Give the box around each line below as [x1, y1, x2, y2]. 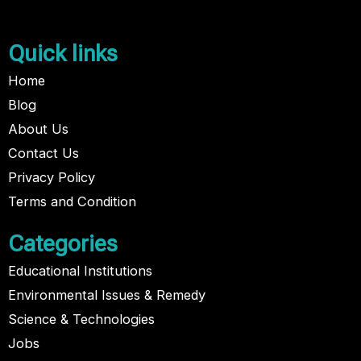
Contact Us [8, 145, 79, 162]
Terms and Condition [8, 193, 136, 210]
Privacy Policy [8, 169, 95, 186]
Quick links [8, 40, 118, 68]
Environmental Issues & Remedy [8, 287, 205, 304]
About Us [8, 121, 68, 138]
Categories [8, 230, 118, 258]
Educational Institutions [8, 263, 152, 280]
